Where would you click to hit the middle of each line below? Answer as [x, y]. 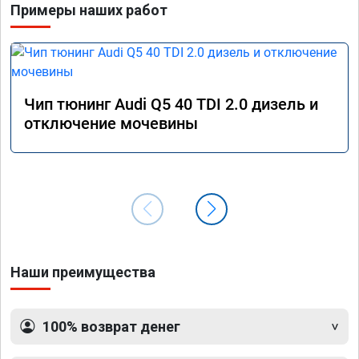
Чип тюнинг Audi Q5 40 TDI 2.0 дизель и [171, 104]
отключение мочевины [111, 123]
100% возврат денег [111, 326]
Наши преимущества [83, 272]
